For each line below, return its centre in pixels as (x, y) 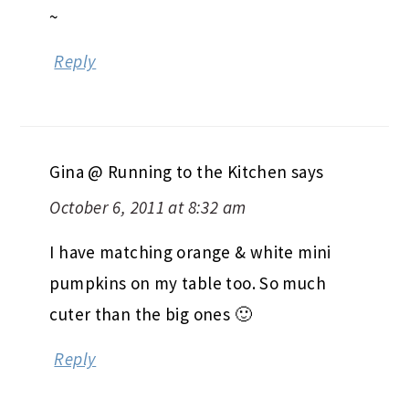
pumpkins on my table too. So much (188, 283)
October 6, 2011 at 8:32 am (148, 208)
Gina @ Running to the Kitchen (168, 172)
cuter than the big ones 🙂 (151, 315)
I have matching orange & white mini (190, 252)
